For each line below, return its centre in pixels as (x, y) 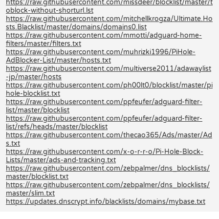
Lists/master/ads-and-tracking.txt (61, 160)
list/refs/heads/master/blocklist (57, 127)
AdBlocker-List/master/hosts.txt (58, 60)
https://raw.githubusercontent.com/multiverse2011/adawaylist (109, 68)
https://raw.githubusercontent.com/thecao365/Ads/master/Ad (109, 135)
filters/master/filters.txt (44, 44)
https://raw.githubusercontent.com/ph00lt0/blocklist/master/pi (109, 85)
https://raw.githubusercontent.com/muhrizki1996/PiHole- (101, 52)
